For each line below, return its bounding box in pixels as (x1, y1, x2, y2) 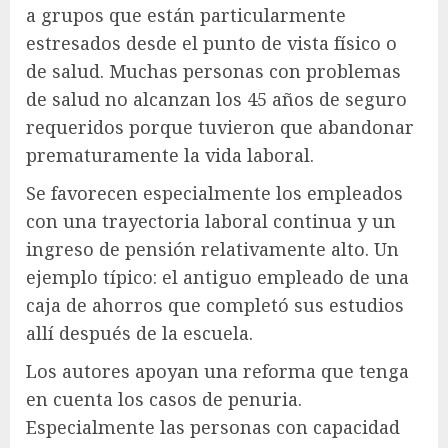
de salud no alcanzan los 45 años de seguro (26, 87, 407, 112)
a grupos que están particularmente (26, 3, 346, 28)
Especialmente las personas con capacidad (26, 415, 400, 440)
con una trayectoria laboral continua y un (26, 209, 396, 234)
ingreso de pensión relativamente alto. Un (26, 237, 399, 262)
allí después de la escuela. (26, 321, 253, 346)
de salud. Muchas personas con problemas (26, 59, 401, 84)
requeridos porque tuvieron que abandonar (26, 115, 414, 140)
